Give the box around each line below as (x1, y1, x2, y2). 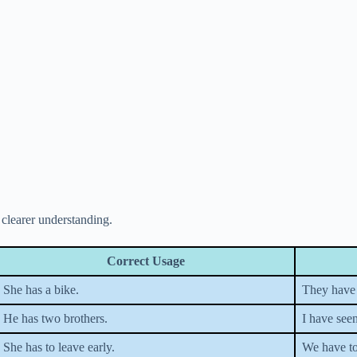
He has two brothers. (3, 312, 108, 325)
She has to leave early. (3, 340, 115, 354)
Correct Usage (106, 254, 185, 268)
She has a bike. (3, 283, 79, 296)
